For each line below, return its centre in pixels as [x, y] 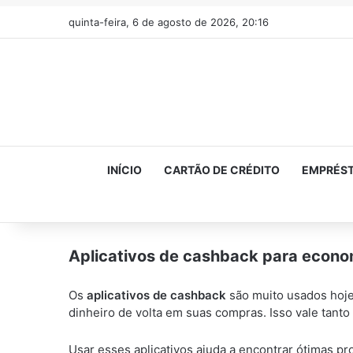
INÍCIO [124, 170]
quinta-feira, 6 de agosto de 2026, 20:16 [169, 22]
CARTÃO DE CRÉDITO [221, 170]
